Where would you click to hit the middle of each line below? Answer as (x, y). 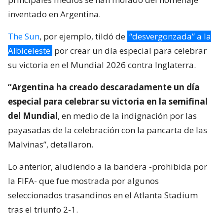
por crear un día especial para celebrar (129, 50)
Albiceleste (29, 50)
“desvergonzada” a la (170, 36)
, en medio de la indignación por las (127, 115)
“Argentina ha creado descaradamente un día (104, 87)
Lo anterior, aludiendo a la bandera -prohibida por (108, 166)
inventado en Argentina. (54, 14)
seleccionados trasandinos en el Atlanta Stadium (103, 195)
